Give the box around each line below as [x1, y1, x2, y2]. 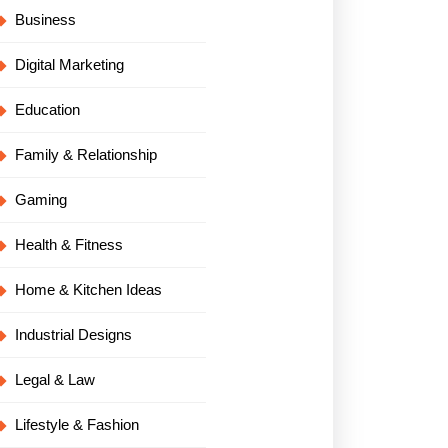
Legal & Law [15, 371, 95, 388]
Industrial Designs [15, 326, 132, 343]
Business [15, 11, 76, 28]
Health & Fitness [15, 236, 123, 253]
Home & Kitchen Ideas [15, 281, 162, 298]
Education [15, 101, 80, 118]
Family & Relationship [15, 146, 157, 163]
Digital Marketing [15, 56, 124, 73]
